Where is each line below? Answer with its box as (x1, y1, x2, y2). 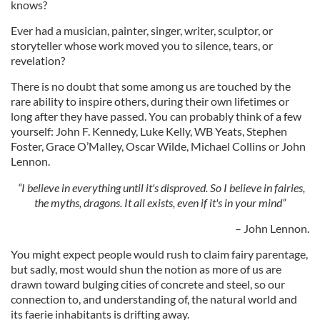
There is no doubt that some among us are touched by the (11, 79, 291, 93)
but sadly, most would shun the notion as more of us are (11, 261, 281, 276)
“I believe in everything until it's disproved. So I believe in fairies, (15, 180, 305, 194)
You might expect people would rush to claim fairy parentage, (11, 246, 308, 261)
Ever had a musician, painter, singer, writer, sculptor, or (11, 23, 273, 37)
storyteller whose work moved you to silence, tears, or (11, 38, 273, 52)
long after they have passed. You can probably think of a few (11, 109, 301, 123)
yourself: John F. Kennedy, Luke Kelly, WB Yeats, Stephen (11, 124, 287, 138)
